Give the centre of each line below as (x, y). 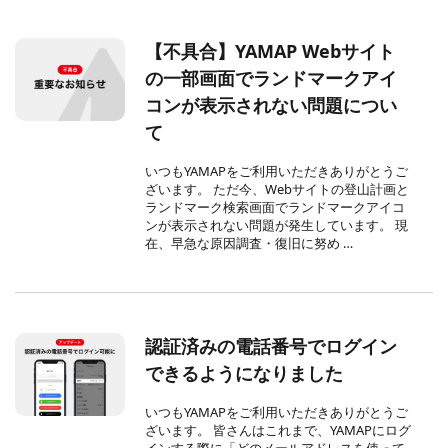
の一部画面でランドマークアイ (271, 78)
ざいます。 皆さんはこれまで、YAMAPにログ (278, 430)
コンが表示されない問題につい (271, 105)
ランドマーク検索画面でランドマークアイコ (275, 207)
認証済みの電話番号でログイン (271, 346)
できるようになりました (244, 373)
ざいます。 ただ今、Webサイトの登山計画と (277, 189)
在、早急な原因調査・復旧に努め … (249, 243)
